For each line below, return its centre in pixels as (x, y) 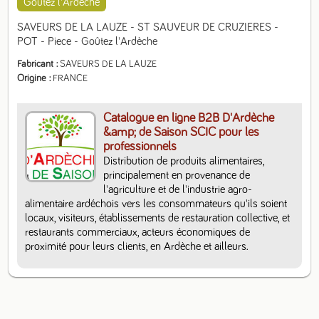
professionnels (140, 147)
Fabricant (36, 64)
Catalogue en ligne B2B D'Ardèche (189, 118)
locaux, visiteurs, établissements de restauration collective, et (158, 218)
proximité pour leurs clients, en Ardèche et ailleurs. (137, 246)
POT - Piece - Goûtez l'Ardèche (88, 41)
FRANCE (70, 78)
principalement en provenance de (177, 175)
